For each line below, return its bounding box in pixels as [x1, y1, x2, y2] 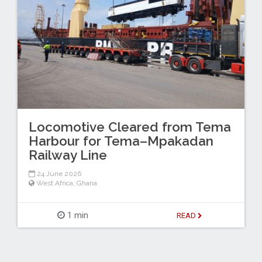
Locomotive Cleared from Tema [28, 119, 231, 135]
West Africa [36, 178, 73, 187]
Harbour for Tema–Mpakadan [28, 133, 213, 149]
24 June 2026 [35, 169, 81, 178]
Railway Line [28, 147, 107, 163]
